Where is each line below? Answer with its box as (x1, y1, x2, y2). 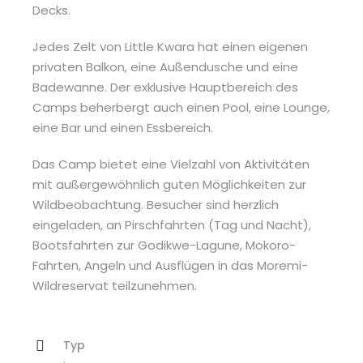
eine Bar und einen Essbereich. (32, 119, 213, 136)
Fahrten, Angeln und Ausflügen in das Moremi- (32, 257, 308, 274)
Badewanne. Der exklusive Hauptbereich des (32, 79, 298, 96)
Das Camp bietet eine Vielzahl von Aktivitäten (32, 156, 310, 173)
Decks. (32, 2, 70, 19)
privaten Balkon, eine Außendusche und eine (32, 58, 298, 75)
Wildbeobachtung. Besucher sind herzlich (32, 196, 279, 213)
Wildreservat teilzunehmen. (32, 277, 197, 294)
